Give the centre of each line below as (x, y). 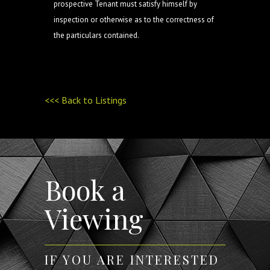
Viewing (94, 218)
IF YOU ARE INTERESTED (132, 259)
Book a (85, 189)
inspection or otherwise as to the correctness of (134, 20)
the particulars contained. (96, 35)
